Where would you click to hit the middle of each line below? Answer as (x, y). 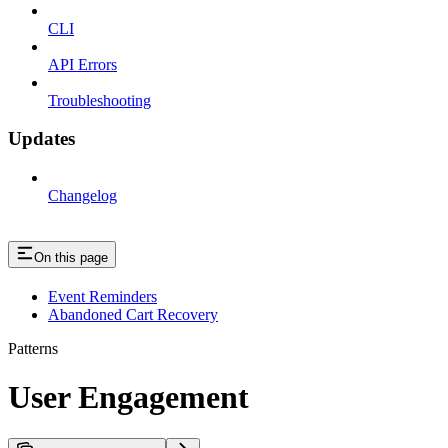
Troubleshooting (99, 100)
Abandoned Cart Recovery (133, 314)
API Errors (82, 64)
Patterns (33, 348)
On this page (71, 257)
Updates (41, 139)
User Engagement (128, 397)
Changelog (82, 196)
